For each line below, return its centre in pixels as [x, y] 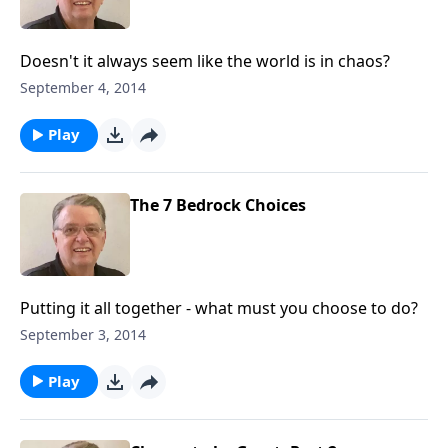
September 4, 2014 [83, 87]
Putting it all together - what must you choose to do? [219, 307]
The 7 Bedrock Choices [218, 205]
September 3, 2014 [83, 334]
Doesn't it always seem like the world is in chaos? [205, 61]
